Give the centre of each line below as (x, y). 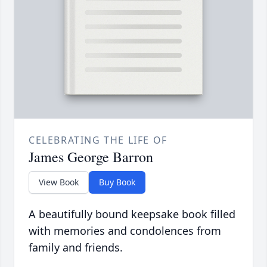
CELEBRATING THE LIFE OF (98, 140)
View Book (59, 182)
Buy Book (117, 182)
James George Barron (91, 156)
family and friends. (76, 247)
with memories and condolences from (125, 230)
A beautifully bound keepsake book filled (132, 214)
